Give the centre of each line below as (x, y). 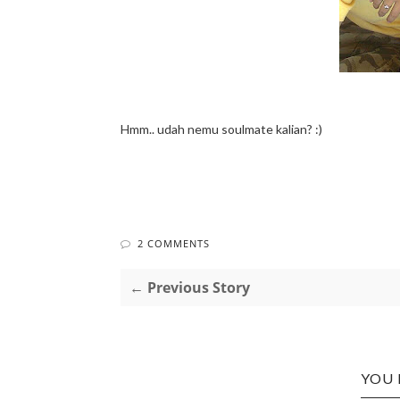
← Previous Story (189, 287)
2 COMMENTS (173, 243)
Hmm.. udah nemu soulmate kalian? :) (221, 129)
